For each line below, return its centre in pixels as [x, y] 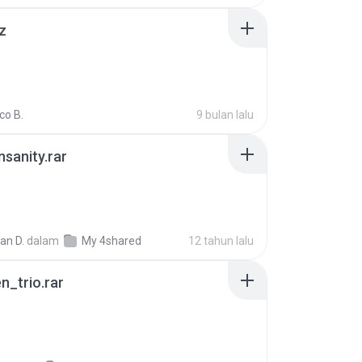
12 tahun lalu [221, 241]
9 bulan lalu [225, 115]
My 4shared [112, 241]
